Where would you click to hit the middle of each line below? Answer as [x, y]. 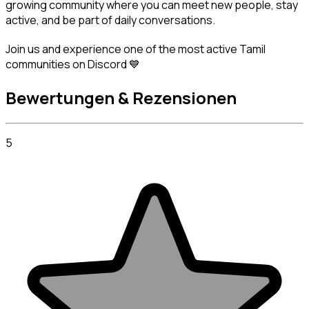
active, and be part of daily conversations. [110, 20]
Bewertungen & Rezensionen [121, 98]
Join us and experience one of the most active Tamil [137, 49]
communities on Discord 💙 [73, 64]
